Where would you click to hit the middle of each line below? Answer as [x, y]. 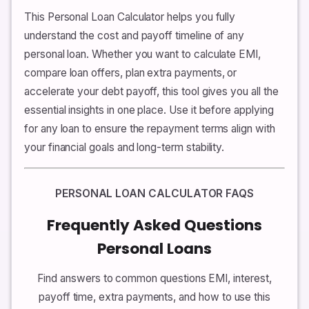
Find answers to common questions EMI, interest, [154, 278]
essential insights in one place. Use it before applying [149, 110]
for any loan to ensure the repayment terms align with [150, 128]
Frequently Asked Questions [154, 225]
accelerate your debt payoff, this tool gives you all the [151, 91]
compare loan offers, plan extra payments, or [131, 72]
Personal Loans [154, 248]
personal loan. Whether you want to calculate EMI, [142, 54]
